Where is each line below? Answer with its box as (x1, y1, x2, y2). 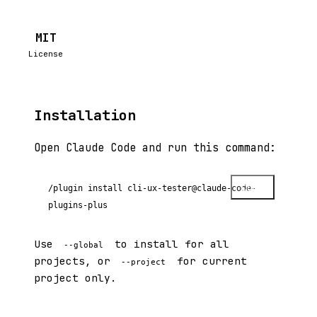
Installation (34, 106, 136, 125)
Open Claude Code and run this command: (34, 140, 276, 155)
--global (64, 241, 104, 250)
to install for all (108, 237, 229, 250)
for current (170, 254, 247, 267)
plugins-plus (48, 200, 108, 210)
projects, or (34, 254, 117, 267)
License (28, 49, 63, 59)
